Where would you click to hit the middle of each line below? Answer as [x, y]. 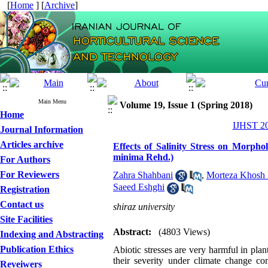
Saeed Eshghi [139, 187]
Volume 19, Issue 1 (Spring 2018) [186, 105]
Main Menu [52, 101]
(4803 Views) [184, 232]
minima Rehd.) [143, 157]
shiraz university [144, 207]
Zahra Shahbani [143, 175]
